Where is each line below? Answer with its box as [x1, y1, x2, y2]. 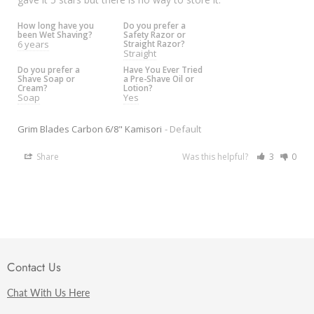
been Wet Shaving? [18, 28, 93, 40]
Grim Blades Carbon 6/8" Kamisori [18, 122, 162, 135]
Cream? [18, 81, 48, 93]
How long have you [18, 19, 94, 31]
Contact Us [7, 258, 61, 275]
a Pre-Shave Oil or [123, 72, 195, 84]
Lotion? [123, 81, 153, 93]
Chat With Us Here [7, 286, 90, 299]
